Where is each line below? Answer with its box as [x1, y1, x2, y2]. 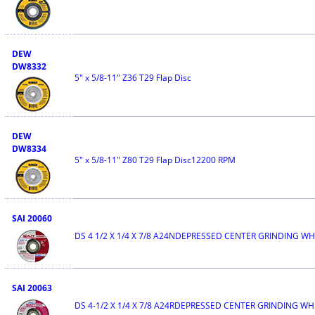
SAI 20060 [11, 212, 52, 224]
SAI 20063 [11, 282, 52, 294]
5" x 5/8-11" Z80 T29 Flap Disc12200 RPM [74, 154, 236, 166]
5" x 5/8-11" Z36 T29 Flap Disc [74, 72, 191, 84]
